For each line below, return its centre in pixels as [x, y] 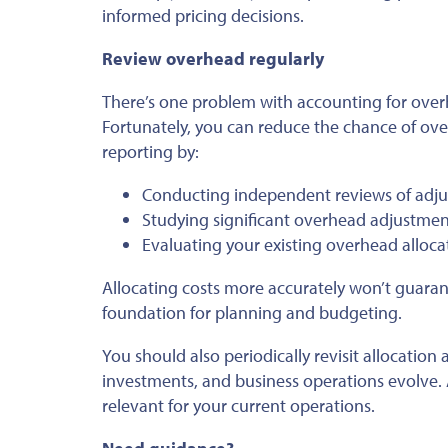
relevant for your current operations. [238, 405]
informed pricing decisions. [203, 15]
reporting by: [150, 151]
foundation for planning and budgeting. [252, 312]
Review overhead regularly [213, 58]
